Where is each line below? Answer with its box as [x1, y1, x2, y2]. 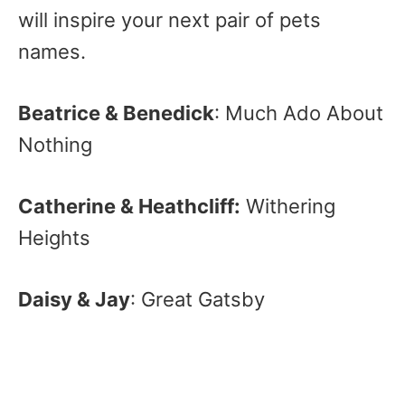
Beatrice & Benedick [18, 101, 214, 125]
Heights [18, 226, 90, 250]
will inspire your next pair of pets [18, 8, 321, 32]
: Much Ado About [214, 101, 383, 125]
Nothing [18, 133, 92, 156]
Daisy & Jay [18, 287, 130, 311]
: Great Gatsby [130, 287, 265, 311]
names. [18, 40, 86, 63]
